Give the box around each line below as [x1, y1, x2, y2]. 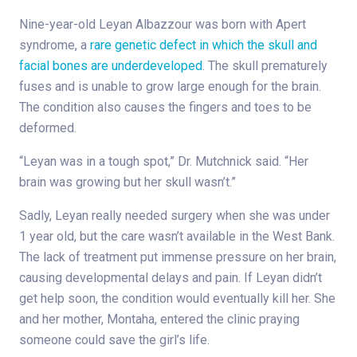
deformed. [19, 120, 76, 135]
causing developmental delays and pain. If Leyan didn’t [19, 269, 322, 285]
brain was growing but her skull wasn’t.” [19, 174, 236, 190]
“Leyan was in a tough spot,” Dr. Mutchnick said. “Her [19, 153, 308, 169]
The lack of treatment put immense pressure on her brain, [19, 249, 336, 265]
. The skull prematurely [202, 57, 328, 73]
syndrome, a [19, 37, 90, 53]
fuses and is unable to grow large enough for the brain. [19, 78, 321, 94]
